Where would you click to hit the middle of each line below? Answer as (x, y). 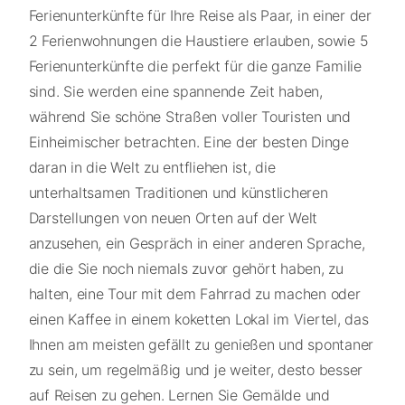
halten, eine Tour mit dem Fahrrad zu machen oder (194, 294)
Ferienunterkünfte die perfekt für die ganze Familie (195, 66)
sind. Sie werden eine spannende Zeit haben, (175, 92)
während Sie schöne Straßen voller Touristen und (189, 117)
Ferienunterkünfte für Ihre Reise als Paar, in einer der (200, 16)
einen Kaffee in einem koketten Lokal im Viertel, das (198, 320)
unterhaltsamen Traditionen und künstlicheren (178, 193)
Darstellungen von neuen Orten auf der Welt (173, 218)
